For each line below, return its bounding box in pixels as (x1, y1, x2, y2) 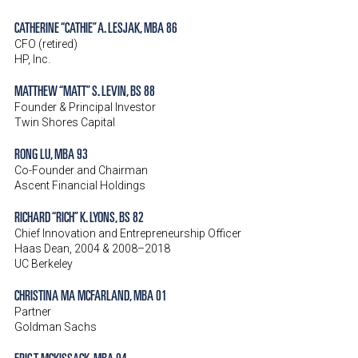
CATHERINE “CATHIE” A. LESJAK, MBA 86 (14, 18, 177, 36)
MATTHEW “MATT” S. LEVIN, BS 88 (14, 81, 155, 99)
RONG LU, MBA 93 (14, 144, 88, 162)
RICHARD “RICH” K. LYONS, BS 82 (14, 207, 144, 225)
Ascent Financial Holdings (14, 179, 145, 192)
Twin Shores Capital (14, 116, 115, 129)
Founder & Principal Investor (14, 101, 156, 113)
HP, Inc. (14, 53, 50, 66)
